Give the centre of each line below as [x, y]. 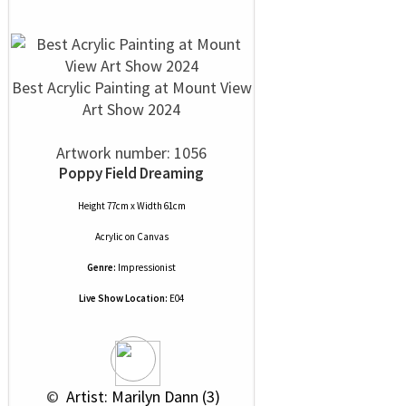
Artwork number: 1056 [131, 153]
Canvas [152, 237]
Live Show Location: [123, 298]
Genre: [101, 267]
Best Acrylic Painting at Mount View [131, 87]
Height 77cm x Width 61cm [131, 206]
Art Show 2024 [131, 109]
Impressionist [147, 267]
